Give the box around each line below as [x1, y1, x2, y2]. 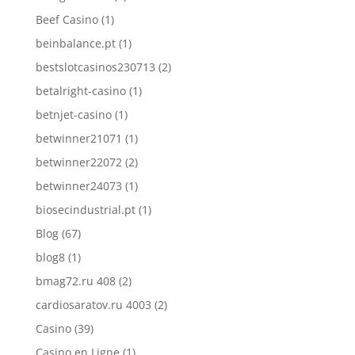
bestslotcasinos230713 [35, 59, 155, 74]
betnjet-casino [35, 107, 112, 122]
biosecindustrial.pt [35, 202, 136, 217]
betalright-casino [35, 83, 126, 98]
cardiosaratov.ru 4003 [35, 297, 151, 312]
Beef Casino [35, 12, 98, 27]
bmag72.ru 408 [35, 273, 116, 288]
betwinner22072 [35, 155, 122, 170]
